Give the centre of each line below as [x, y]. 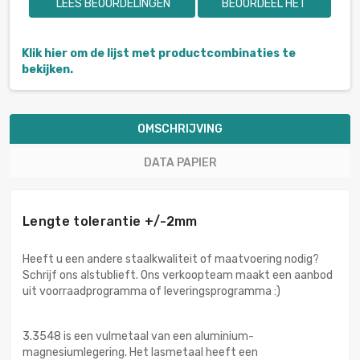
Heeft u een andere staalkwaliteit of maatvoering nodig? [171, 260]
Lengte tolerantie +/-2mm [110, 222]
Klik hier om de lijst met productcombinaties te [159, 54]
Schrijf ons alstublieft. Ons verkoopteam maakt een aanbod [178, 276]
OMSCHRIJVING [180, 129]
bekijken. [47, 70]
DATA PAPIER [180, 163]
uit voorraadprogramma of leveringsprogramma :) [151, 292]
